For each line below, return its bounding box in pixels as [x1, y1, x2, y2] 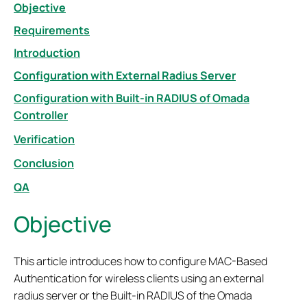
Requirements [14, 23, 90, 38]
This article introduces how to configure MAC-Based [14, 254, 267, 269]
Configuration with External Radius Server [14, 68, 236, 83]
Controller [14, 108, 68, 123]
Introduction [14, 45, 80, 60]
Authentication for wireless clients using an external [14, 271, 264, 286]
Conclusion [14, 156, 74, 171]
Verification [14, 132, 75, 147]
